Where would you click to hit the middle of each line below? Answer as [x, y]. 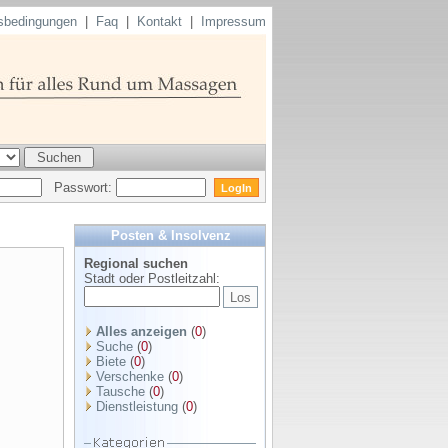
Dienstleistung [137, 406]
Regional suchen [136, 263]
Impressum [233, 21]
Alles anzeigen [141, 331]
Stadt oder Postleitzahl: [152, 278]
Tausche [120, 391]
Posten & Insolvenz [171, 235]
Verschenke [130, 376]
